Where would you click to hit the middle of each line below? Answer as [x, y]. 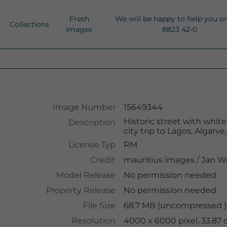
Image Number [84, 107]
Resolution [93, 221]
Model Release [86, 175]
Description [92, 122]
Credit [103, 160]
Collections [29, 24]
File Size [99, 205]
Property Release [81, 190]
